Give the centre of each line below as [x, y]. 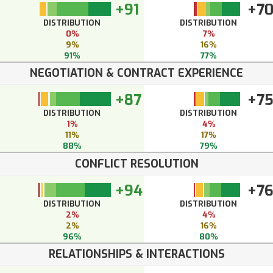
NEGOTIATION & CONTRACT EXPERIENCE [136, 73]
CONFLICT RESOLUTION [136, 164]
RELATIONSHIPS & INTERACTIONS [136, 254]
